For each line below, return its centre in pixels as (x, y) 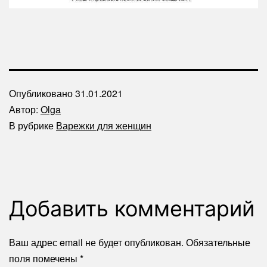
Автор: (25, 110)
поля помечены (44, 259)
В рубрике (32, 126)
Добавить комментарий (132, 209)
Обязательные (218, 243)
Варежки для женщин (104, 126)
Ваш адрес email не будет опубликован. (96, 243)
